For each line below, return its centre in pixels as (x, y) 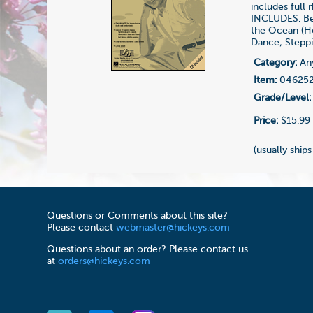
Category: (276, 63)
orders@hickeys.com (104, 262)
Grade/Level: (283, 97)
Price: (266, 121)
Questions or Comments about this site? (138, 216)
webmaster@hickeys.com (173, 228)
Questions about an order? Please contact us (148, 250)
